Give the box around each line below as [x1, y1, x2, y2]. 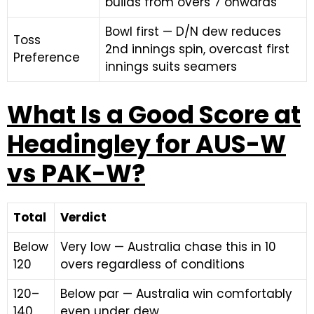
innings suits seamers [105, 58, 237, 75]
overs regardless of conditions [60, 255, 245, 273]
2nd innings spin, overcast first [105, 41, 289, 57]
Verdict [60, 208, 107, 226]
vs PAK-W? [7, 156, 145, 191]
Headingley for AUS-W [7, 126, 286, 161]
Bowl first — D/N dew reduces [105, 23, 281, 40]
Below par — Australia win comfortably [60, 285, 292, 302]
